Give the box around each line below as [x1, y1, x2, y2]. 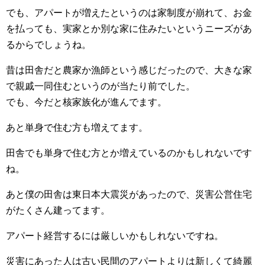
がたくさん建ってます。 [6, 205, 110, 216]
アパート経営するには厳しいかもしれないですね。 [6, 231, 224, 241]
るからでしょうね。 [6, 40, 91, 50]
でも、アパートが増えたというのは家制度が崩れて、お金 [6, 8, 252, 18]
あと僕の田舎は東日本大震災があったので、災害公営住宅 [6, 189, 252, 200]
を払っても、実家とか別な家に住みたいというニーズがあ [6, 24, 252, 34]
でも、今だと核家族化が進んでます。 [6, 97, 167, 108]
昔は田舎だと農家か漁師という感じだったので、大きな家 [6, 65, 252, 76]
